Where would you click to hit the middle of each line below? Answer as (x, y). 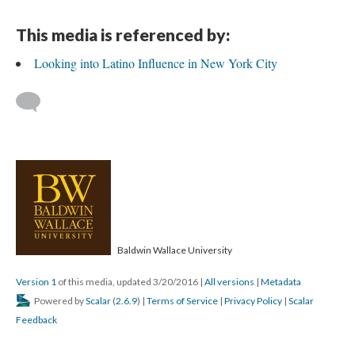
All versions (229, 281)
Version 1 (36, 281)
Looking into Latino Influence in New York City (156, 63)
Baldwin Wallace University (174, 250)
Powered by (59, 300)
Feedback (36, 319)
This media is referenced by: (123, 34)
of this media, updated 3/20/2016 (128, 281)
